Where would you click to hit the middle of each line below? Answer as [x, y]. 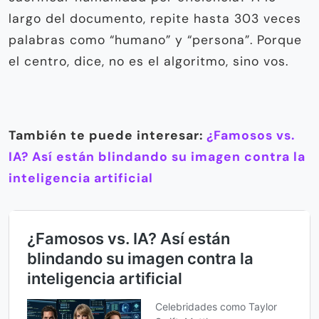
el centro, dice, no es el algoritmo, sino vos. [148, 62]
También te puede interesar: [108, 136]
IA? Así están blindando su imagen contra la [157, 157]
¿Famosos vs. [251, 136]
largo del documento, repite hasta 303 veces [155, 19]
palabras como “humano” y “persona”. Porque [155, 40]
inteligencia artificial [81, 178]
